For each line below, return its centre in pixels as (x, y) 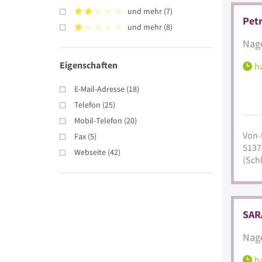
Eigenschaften (89, 65)
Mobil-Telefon (98, 120)
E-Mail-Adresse (99, 89)
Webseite (90, 152)
